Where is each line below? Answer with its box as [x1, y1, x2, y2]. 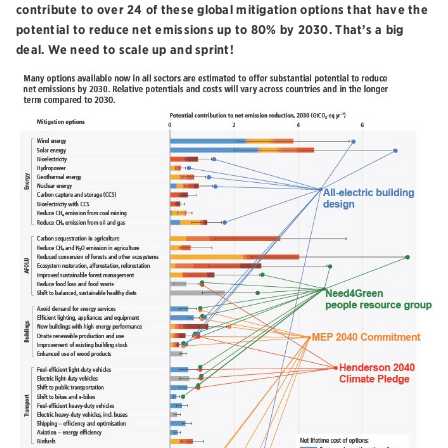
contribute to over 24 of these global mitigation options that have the [16, 2, 428, 18]
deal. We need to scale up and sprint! [16, 42, 234, 58]
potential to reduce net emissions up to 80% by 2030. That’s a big [16, 22, 404, 38]
